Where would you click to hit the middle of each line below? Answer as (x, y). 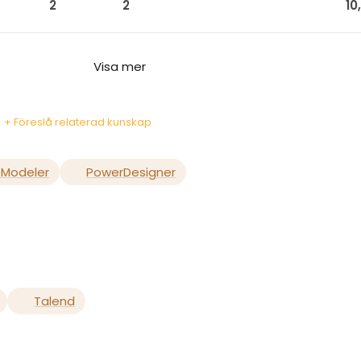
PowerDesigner (131, 172)
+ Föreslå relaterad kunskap (78, 122)
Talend (54, 301)
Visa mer (119, 66)
